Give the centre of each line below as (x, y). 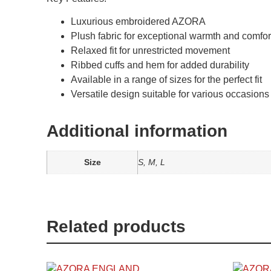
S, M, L (152, 162)
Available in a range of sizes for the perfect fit (166, 80)
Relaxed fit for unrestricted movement (150, 51)
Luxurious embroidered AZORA (138, 22)
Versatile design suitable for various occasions (170, 94)
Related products (116, 227)
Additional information (137, 131)
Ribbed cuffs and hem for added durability (160, 65)
